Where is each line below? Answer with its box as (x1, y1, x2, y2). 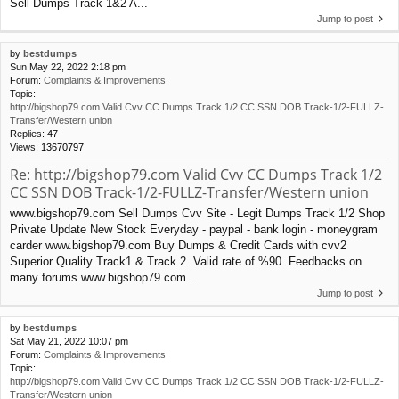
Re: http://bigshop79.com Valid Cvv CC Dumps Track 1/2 (10, 164, 382, 184)
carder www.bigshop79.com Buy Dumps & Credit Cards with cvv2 (10, 238, 346, 252)
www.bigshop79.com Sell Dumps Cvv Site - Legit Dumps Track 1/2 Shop (10, 206, 385, 220)
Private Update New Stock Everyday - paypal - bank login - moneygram (10, 222, 378, 236)
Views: (10, 141, 41, 152)
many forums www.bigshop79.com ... (10, 270, 200, 284)
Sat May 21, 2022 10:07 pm (10, 335, 128, 346)
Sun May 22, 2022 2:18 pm (10, 61, 126, 72)
